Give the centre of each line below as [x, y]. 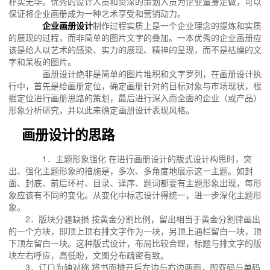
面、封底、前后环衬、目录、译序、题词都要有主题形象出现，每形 [135, 182]
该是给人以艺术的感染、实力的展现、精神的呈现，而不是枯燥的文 [135, 50]
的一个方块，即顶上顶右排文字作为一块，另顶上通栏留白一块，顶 [135, 231]
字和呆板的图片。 [43, 62]
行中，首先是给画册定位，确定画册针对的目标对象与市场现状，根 [135, 86]
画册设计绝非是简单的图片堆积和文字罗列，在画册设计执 [143, 74]
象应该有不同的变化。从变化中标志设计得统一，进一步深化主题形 [135, 194]
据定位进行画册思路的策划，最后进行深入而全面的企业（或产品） [135, 98]
